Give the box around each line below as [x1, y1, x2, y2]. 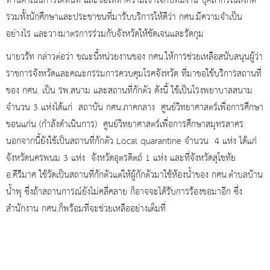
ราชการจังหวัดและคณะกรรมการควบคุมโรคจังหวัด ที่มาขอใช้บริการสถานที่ [6, 65, 262, 83]
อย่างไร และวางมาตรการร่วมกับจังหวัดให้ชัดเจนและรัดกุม [6, 25, 204, 43]
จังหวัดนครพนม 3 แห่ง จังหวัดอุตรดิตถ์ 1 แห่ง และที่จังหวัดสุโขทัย [6, 149, 236, 167]
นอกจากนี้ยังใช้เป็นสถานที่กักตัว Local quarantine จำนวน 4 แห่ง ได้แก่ [6, 133, 257, 150]
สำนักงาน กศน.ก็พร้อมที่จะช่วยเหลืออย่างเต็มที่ [6, 200, 166, 218]
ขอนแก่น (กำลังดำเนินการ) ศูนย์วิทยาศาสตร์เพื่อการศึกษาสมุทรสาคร [6, 116, 243, 133]
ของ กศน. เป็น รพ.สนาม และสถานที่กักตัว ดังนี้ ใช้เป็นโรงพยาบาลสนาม [6, 82, 253, 99]
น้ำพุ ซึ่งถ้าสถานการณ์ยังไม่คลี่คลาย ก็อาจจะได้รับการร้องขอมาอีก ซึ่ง [6, 183, 242, 201]
